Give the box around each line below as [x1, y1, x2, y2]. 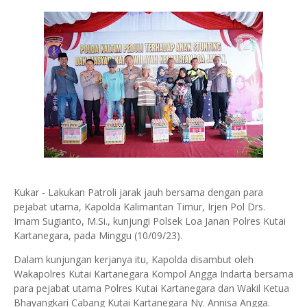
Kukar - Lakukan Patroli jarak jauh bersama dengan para [14, 186, 263, 199]
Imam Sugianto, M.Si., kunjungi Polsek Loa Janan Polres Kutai [14, 214, 286, 228]
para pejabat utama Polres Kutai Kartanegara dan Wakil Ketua [14, 282, 289, 295]
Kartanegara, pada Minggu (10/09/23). [14, 229, 182, 242]
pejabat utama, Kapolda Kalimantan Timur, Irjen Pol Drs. [14, 200, 265, 213]
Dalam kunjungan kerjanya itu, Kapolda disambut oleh [14, 253, 254, 266]
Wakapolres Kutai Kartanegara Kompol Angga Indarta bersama [14, 267, 293, 280]
